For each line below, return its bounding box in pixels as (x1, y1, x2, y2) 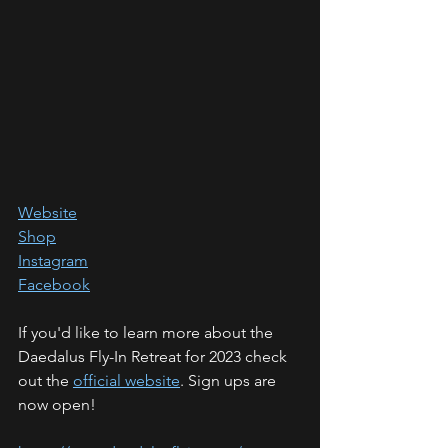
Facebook (18, 274, 90, 294)
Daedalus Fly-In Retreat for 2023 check (18, 346, 291, 366)
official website (73, 370, 180, 390)
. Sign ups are (180, 370, 280, 390)
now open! (18, 394, 96, 414)
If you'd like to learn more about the (18, 322, 277, 342)
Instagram (18, 250, 88, 270)
